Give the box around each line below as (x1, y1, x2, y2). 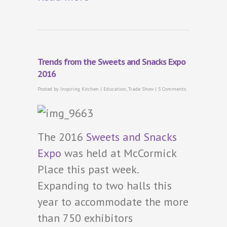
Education (103, 86, 126, 93)
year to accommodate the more (37, 195, 188, 209)
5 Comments (158, 86, 186, 93)
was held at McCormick (61, 146, 176, 161)
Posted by (37, 86, 60, 93)
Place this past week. (37, 162, 138, 177)
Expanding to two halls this (37, 178, 172, 193)
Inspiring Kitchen (60, 86, 99, 93)
